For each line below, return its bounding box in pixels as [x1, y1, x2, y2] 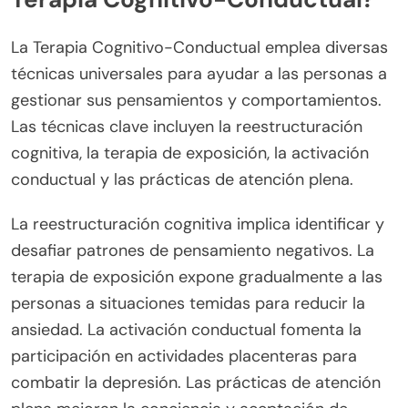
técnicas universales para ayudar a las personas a [11, 62, 387, 85]
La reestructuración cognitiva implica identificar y [11, 212, 384, 235]
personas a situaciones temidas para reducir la [11, 291, 365, 314]
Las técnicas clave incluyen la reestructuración [11, 115, 362, 138]
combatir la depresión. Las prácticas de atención [11, 371, 381, 393]
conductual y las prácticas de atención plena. [11, 168, 353, 190]
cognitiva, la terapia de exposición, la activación [11, 141, 369, 164]
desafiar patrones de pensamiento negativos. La [11, 239, 374, 261]
